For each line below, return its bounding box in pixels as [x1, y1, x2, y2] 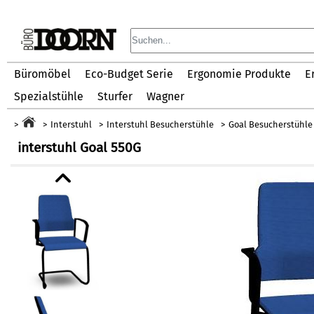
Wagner [146, 90, 184, 103]
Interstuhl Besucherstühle [106, 119, 214, 130]
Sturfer [97, 90, 132, 103]
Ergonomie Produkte [187, 67, 291, 81]
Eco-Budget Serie [85, 67, 173, 81]
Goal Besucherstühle [228, 119, 313, 130]
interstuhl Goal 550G [18, 139, 141, 156]
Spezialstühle [14, 90, 83, 103]
